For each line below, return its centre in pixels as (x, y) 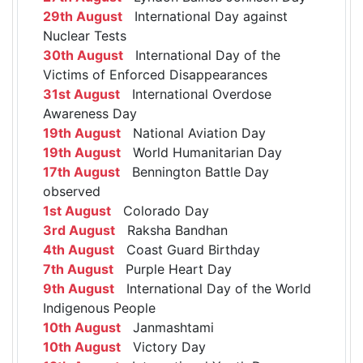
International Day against (205, 16)
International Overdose (196, 94)
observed (72, 191)
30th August (83, 55)
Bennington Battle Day (194, 171)
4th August (79, 249)
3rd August (79, 230)
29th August (83, 16)
